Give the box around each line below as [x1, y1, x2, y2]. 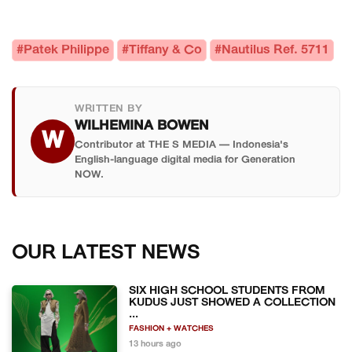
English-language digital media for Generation [75, 154, 295, 165]
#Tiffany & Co [122, 43, 202, 57]
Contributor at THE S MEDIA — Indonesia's [75, 139, 288, 150]
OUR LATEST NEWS [12, 243, 200, 263]
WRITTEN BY [75, 103, 142, 114]
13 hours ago [129, 339, 182, 349]
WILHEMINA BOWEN [75, 119, 209, 133]
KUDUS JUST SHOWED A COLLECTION [129, 296, 336, 309]
